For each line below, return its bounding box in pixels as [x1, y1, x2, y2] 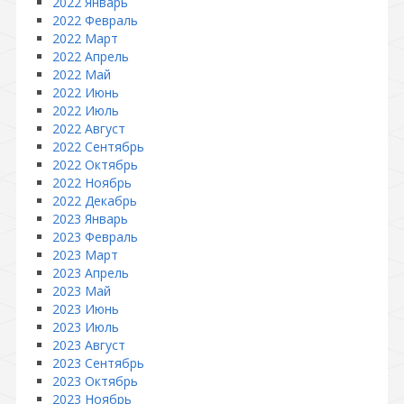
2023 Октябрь [52, 372, 138, 390]
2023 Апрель [52, 264, 129, 281]
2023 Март [52, 246, 118, 263]
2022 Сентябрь [52, 138, 144, 155]
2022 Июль [52, 102, 119, 119]
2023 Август [52, 336, 125, 353]
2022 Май [52, 66, 111, 83]
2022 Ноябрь [52, 174, 132, 191]
